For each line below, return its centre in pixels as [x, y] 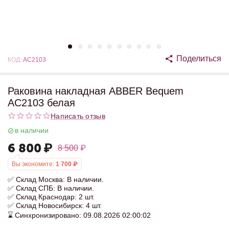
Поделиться [199, 59]
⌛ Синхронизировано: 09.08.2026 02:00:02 [79, 215]
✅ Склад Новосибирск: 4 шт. [55, 205]
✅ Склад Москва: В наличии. [56, 179]
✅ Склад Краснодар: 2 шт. [51, 197]
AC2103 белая [41, 103]
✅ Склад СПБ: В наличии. [51, 188]
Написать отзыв [78, 116]
